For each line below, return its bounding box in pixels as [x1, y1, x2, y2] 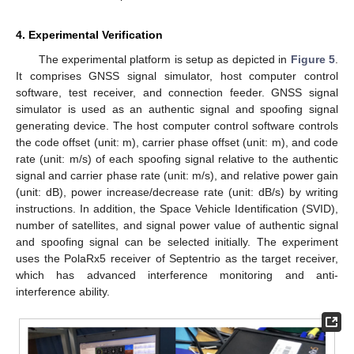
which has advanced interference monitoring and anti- [16, 269, 338, 282]
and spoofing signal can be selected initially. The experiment [16, 235, 338, 249]
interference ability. [16, 285, 110, 299]
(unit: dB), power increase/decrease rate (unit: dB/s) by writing [16, 186, 338, 199]
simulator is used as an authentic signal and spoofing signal [16, 103, 338, 116]
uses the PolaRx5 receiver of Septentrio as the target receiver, [16, 252, 338, 265]
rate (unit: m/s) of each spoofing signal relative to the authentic [16, 153, 338, 166]
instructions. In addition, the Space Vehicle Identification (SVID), [16, 202, 338, 216]
